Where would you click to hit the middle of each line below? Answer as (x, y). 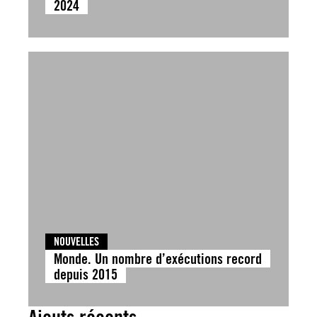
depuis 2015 (86, 274)
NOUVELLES (76, 242)
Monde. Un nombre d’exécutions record (158, 259)
